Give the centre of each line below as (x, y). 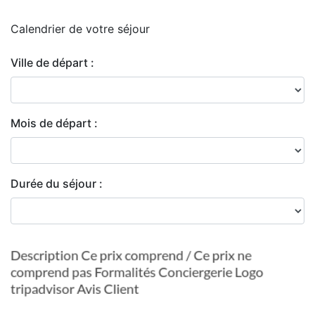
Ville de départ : (52, 63)
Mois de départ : (54, 123)
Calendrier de (48, 29)
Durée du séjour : (57, 184)
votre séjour (118, 29)
